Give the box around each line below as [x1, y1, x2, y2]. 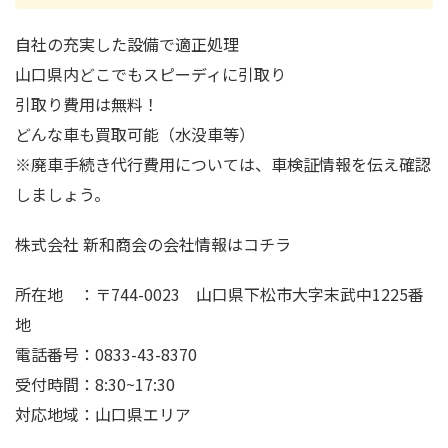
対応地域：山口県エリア [15, 402, 191, 427]
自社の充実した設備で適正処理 [15, 32, 239, 57]
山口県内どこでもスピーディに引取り [15, 62, 286, 87]
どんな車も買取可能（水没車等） [15, 122, 255, 147]
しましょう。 [15, 182, 110, 207]
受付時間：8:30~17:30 [15, 372, 175, 397]
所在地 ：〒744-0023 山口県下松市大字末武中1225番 [15, 282, 424, 307]
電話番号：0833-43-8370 [15, 342, 197, 367]
